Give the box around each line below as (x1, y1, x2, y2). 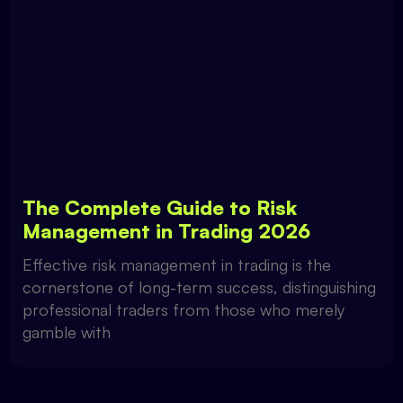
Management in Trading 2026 (22, 218, 310, 243)
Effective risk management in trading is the (22, 254, 331, 274)
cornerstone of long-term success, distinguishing (22, 276, 376, 297)
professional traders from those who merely (22, 299, 345, 319)
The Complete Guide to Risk (22, 194, 297, 219)
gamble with (22, 321, 111, 342)
